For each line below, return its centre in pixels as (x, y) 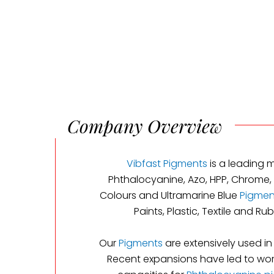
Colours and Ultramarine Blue (169, 195)
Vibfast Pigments (167, 164)
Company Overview (145, 126)
